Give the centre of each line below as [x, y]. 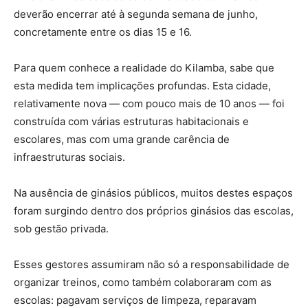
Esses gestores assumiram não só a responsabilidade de [152, 264]
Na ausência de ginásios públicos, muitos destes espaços [153, 193]
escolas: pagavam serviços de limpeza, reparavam [135, 300]
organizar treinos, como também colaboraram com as [143, 282]
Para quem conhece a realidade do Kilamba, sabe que [144, 68]
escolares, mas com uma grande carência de [122, 139]
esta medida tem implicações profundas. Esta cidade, [142, 86]
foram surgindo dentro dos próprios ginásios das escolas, [154, 211]
